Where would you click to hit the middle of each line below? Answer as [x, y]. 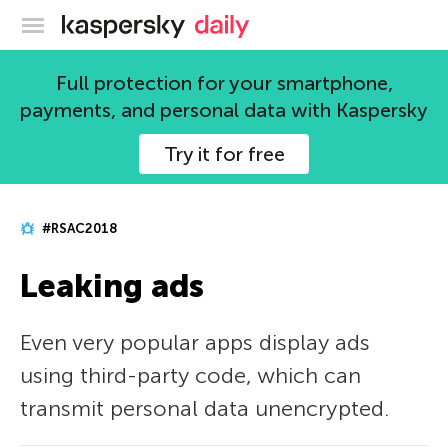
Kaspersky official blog [265, 22]
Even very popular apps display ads [195, 342]
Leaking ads [112, 286]
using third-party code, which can [190, 375]
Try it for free [224, 154]
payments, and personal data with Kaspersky [224, 110]
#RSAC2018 [78, 228]
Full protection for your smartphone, [224, 83]
